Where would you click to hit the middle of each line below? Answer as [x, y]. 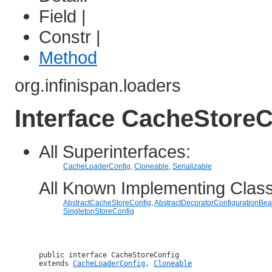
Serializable [192, 166]
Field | [65, 16]
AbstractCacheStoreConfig [107, 202]
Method [68, 57]
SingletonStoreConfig [99, 211]
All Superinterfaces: [115, 151]
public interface [75, 255]
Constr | [72, 37]
